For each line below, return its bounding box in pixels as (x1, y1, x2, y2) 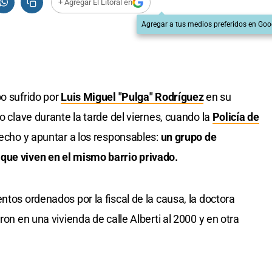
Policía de (212, 110, 259, 124)
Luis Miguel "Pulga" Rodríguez (61, 90, 204, 104)
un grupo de (160, 131, 217, 144)
